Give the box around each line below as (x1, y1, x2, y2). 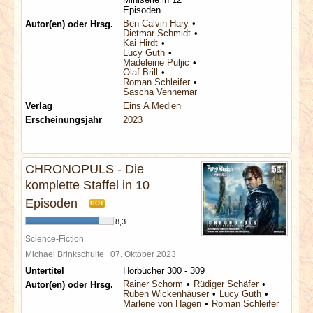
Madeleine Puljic (123, 57, 189, 68)
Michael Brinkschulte (25, 249, 110, 259)
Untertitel (25, 265, 64, 276)
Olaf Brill (123, 67, 158, 78)
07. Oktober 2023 (110, 249, 180, 259)
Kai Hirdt (123, 38, 158, 48)
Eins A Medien (123, 101, 181, 111)
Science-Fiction (25, 234, 84, 243)
